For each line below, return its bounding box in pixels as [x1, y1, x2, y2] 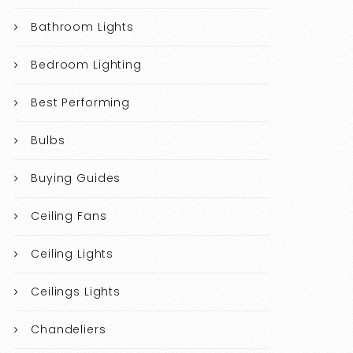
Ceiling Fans [31, 208, 107, 225]
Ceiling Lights [31, 246, 114, 262]
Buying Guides [31, 170, 121, 187]
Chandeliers [31, 321, 106, 338]
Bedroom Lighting [31, 57, 142, 73]
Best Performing [31, 95, 130, 111]
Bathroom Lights [31, 19, 134, 35]
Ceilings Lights [31, 284, 121, 300]
